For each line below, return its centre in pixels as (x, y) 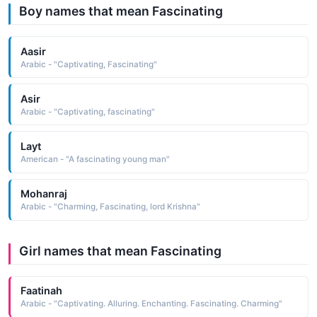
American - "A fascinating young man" (95, 159)
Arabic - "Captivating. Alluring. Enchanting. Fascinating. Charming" (151, 304)
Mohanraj (44, 194)
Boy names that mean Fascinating (121, 11)
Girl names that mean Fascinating (120, 250)
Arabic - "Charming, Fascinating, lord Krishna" (110, 207)
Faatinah (41, 291)
